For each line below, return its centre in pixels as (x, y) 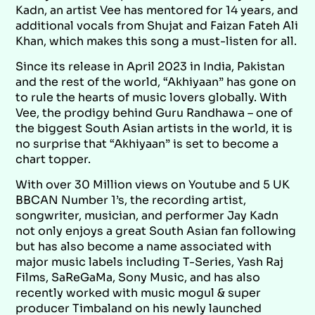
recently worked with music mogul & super (139, 292)
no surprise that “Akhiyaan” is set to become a (147, 143)
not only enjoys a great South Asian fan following (156, 231)
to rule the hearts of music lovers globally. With (152, 97)
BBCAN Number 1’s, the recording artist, (131, 200)
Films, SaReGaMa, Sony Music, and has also (138, 277)
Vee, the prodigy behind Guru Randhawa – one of (154, 112)
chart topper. (53, 159)
